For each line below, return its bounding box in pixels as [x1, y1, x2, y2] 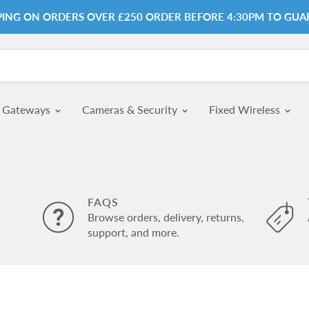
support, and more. [88, 226, 180, 239]
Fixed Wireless [209, 103, 283, 116]
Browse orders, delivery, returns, [88, 210, 245, 223]
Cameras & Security [82, 103, 180, 116]
